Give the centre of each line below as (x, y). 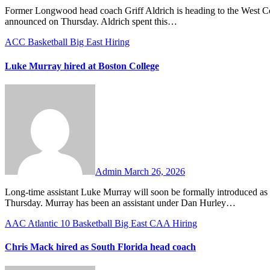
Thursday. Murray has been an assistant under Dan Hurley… (120, 203)
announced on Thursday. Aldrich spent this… (91, 22)
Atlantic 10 (50, 223)
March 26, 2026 (155, 171)
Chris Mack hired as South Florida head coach (100, 247)
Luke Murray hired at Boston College (82, 66)
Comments (206, 100)
